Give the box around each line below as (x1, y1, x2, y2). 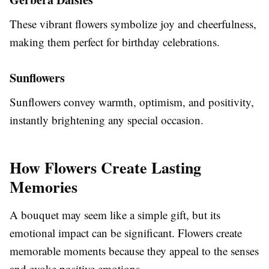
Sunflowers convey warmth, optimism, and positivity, (10, 94, 254, 109)
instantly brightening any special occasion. (10, 112, 204, 127)
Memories (10, 175, 77, 198)
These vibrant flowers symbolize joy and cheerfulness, (10, 16, 256, 31)
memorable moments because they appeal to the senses (10, 243, 259, 258)
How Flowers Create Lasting (10, 156, 201, 179)
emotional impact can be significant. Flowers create (10, 225, 242, 240)
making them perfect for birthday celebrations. (10, 34, 220, 49)
